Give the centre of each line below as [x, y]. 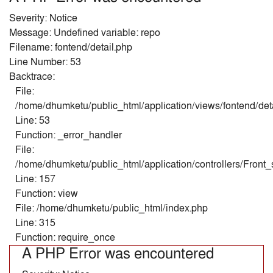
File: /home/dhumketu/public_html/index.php [112, 208]
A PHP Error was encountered [118, 253]
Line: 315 [35, 223]
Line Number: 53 [45, 62]
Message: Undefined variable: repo [85, 33]
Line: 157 [35, 179]
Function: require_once [65, 237]
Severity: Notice [43, 18]
